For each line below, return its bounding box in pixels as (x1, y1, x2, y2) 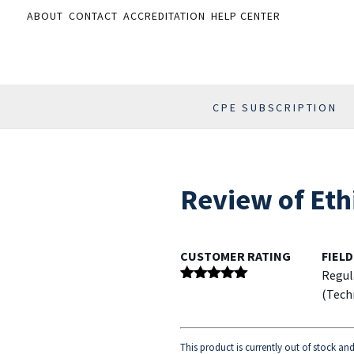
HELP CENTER (210, 9, 281, 24)
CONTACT (68, 9, 118, 24)
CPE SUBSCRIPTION (213, 100, 337, 115)
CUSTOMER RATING (179, 248, 291, 265)
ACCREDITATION (122, 9, 205, 24)
